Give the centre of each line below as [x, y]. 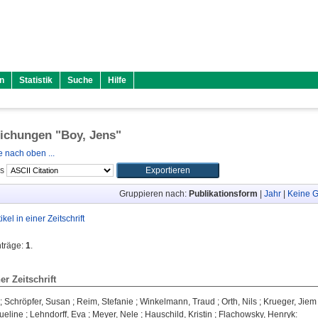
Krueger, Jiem [290, 302]
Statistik [36, 80]
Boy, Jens [88, 135]
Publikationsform [223, 194]
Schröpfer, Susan [37, 302]
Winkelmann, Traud [177, 302]
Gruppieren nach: [154, 194]
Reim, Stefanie [105, 302]
